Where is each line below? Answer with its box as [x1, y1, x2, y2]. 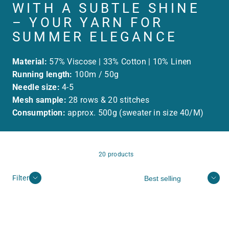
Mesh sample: [12, 95, 66, 105]
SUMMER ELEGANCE [12, 29, 178, 45]
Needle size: [12, 82, 60, 92]
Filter [12, 173, 29, 182]
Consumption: [12, 107, 65, 118]
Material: [12, 56, 47, 66]
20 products [98, 150, 134, 158]
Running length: [12, 69, 73, 79]
